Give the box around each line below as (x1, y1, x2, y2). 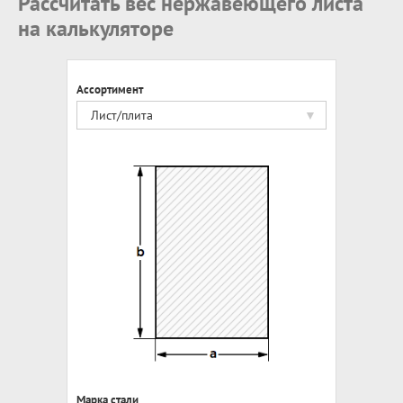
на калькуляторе (18, 14, 174, 42)
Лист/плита (91, 107, 153, 123)
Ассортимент (76, 82, 143, 97)
